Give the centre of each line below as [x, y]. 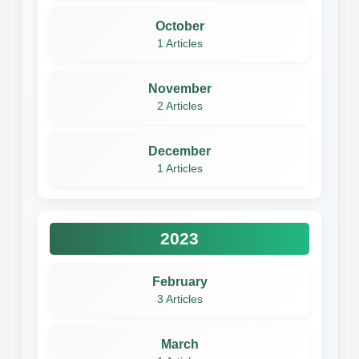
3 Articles [179, 299]
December [179, 151]
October [179, 26]
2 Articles [179, 106]
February [179, 281]
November [179, 88]
